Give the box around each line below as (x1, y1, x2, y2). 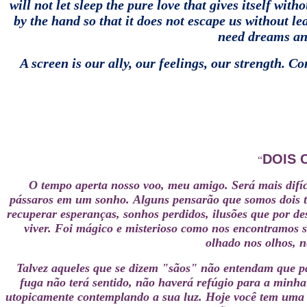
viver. (23, 221, 51, 235)
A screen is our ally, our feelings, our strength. (20, 56, 285, 71)
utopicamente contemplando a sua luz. (5, 290, 202, 304)
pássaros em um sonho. (10, 193, 130, 206)
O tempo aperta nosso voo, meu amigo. (28, 178, 228, 192)
